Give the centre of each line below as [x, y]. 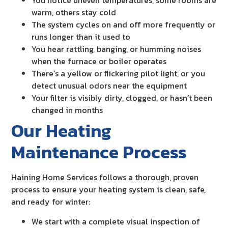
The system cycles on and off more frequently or [124, 25]
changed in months [67, 110]
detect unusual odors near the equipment [109, 86]
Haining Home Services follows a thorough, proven [105, 177]
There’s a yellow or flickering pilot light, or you [119, 74]
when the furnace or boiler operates [99, 61]
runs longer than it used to [81, 37]
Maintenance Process [99, 152]
